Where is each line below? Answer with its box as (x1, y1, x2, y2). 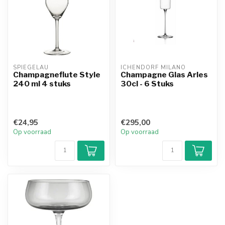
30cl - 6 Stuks (121, 78, 174, 88)
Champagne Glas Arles (121, 69, 208, 79)
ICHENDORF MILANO (121, 63, 186, 71)
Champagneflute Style (13, 69, 100, 79)
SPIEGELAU (13, 63, 49, 71)
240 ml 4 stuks (13, 78, 71, 88)
